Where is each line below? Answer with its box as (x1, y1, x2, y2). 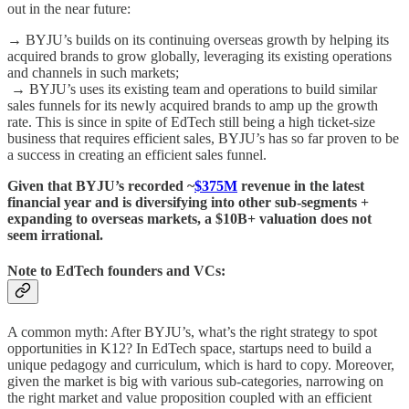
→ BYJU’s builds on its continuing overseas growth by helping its (7, 32, 389, 48)
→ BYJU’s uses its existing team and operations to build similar (7, 81, 377, 98)
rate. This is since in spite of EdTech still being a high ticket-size (7, 114, 375, 131)
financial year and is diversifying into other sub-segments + (7, 194, 369, 211)
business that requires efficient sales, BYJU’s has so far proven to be (7, 131, 399, 147)
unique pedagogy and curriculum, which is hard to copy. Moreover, (7, 356, 394, 372)
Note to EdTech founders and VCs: (7, 263, 229, 279)
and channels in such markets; (7, 65, 179, 81)
